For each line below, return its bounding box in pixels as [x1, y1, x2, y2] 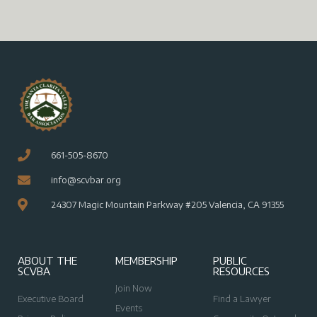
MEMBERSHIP [115, 253, 178, 267]
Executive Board [18, 292, 83, 304]
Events [115, 301, 142, 313]
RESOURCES [212, 264, 270, 277]
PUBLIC [212, 253, 247, 267]
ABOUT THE [18, 253, 77, 267]
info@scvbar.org [50, 173, 121, 185]
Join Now [115, 282, 152, 294]
